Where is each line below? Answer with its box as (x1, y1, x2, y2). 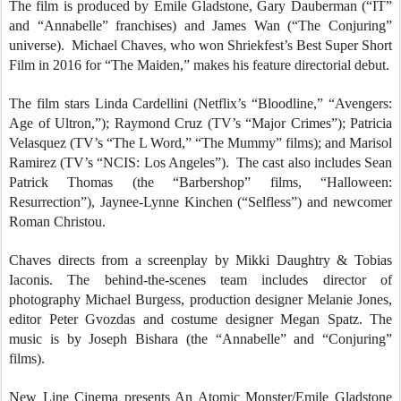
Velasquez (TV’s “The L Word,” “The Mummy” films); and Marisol (9, 135, 392, 150)
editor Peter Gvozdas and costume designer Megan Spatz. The (9, 311, 392, 327)
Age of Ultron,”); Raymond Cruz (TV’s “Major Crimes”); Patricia (9, 115, 392, 131)
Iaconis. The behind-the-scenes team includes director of (9, 272, 392, 287)
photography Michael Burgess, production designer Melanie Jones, (9, 292, 392, 307)
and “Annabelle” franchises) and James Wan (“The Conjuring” (9, 18, 392, 33)
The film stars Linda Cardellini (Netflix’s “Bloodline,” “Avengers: (9, 96, 392, 111)
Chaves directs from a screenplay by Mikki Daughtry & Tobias (9, 252, 392, 268)
